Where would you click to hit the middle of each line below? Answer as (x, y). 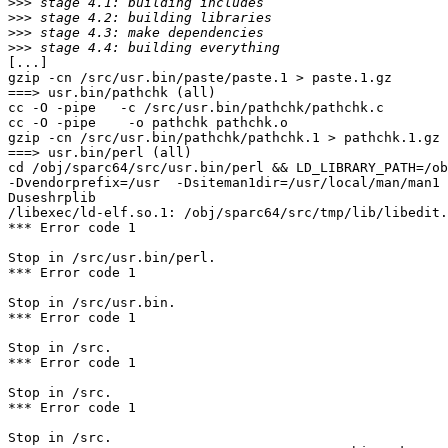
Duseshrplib (52, 198)
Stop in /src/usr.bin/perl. (112, 258)
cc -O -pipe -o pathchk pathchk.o (152, 123)
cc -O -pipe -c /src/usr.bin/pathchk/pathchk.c (196, 108)
